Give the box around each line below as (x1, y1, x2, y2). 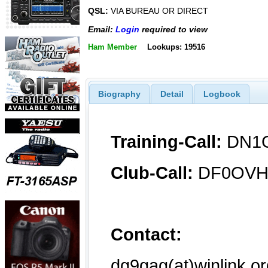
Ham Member (88, 42, 137, 51)
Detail (160, 89, 184, 99)
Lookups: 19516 (147, 42, 205, 51)
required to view (139, 24, 208, 34)
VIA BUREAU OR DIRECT (108, 6, 208, 16)
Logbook (203, 89, 240, 99)
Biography (98, 89, 141, 99)
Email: (88, 24, 115, 34)
